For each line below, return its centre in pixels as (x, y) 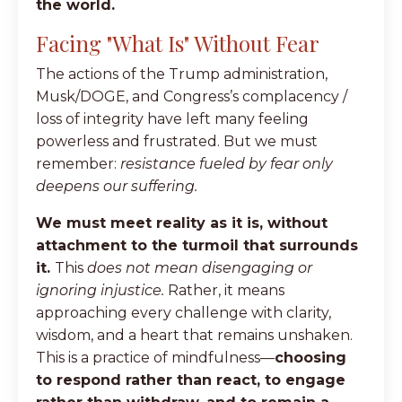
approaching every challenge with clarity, (184, 312)
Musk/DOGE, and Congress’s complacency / (192, 96)
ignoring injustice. (100, 290)
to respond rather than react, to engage (191, 380)
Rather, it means (224, 290)
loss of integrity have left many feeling (172, 118)
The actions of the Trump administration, (182, 74)
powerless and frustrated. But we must (177, 141)
